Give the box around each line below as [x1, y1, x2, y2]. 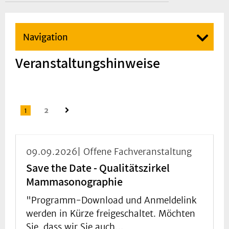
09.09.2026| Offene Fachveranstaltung [26, 146, 192, 158]
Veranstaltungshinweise [15, 53, 160, 73]
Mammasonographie [26, 174, 123, 189]
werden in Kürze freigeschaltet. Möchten [26, 208, 195, 220]
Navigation [23, 32, 68, 43]
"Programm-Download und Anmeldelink [26, 195, 197, 207]
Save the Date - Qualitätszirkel [26, 161, 170, 175]
